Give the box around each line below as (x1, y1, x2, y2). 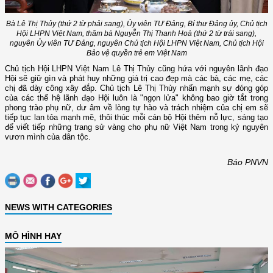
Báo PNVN (227, 157, 268, 168)
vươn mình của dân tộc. (5, 132, 91, 142)
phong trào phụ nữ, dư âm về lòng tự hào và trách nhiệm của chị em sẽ (5, 103, 268, 113)
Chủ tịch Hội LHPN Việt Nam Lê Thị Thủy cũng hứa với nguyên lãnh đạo (5, 64, 268, 74)
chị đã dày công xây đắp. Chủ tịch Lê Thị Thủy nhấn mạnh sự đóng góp (5, 83, 268, 93)
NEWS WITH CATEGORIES (5, 202, 112, 213)
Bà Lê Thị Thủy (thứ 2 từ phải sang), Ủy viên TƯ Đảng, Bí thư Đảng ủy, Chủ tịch (5, 19, 268, 29)
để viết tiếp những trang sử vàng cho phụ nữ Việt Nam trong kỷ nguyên (5, 122, 268, 132)
